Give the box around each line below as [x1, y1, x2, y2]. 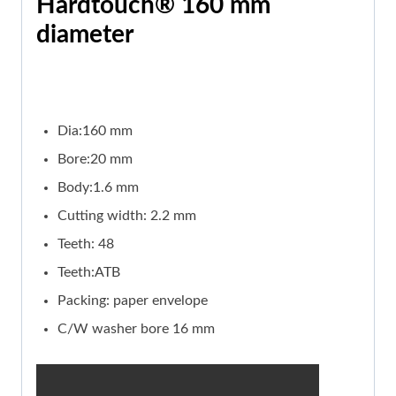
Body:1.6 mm [57, 180, 139, 195]
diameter [36, 22, 133, 48]
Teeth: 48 [57, 237, 114, 252]
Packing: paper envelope [57, 293, 208, 308]
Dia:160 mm [57, 124, 133, 139]
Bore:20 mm [57, 152, 133, 167]
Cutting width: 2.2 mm [57, 209, 196, 224]
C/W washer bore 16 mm [57, 322, 215, 337]
